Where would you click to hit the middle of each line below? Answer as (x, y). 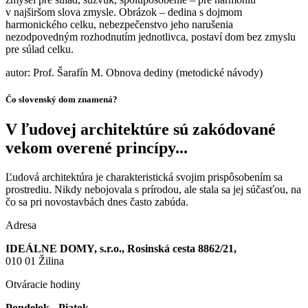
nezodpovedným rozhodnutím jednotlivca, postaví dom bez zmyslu (151, 36)
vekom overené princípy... (97, 148)
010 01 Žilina (35, 261)
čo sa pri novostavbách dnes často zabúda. (97, 202)
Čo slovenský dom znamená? (62, 99)
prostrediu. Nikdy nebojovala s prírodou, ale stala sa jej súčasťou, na (153, 190)
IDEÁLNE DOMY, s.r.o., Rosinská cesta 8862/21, (121, 249)
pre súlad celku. (40, 49)
